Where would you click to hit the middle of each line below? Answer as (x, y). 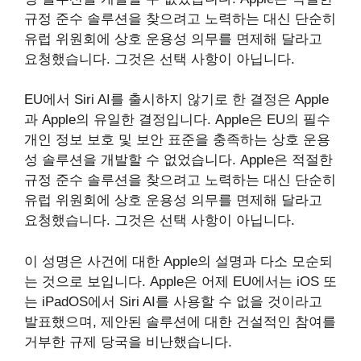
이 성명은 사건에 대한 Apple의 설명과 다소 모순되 (178, 261)
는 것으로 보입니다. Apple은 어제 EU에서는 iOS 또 (180, 281)
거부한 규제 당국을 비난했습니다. (128, 342)
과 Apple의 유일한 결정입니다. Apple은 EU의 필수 (177, 120)
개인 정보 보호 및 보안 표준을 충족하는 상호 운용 (177, 140)
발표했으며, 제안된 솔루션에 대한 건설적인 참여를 (180, 322)
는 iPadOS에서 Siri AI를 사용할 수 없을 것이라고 (173, 301)
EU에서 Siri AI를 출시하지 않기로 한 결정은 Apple (176, 100)
